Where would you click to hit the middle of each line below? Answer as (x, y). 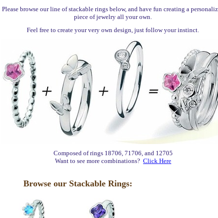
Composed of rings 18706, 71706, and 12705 (113, 153)
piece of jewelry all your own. (113, 17)
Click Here (157, 161)
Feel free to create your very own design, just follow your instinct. (113, 30)
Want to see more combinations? (99, 161)
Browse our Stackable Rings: (78, 183)
